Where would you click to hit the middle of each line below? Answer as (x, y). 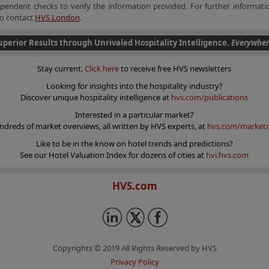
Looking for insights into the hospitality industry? (134, 86)
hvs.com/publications (210, 97)
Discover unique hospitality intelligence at (96, 97)
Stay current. (61, 68)
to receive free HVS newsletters (175, 68)
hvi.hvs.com (227, 155)
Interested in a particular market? (134, 115)
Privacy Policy (134, 262)
